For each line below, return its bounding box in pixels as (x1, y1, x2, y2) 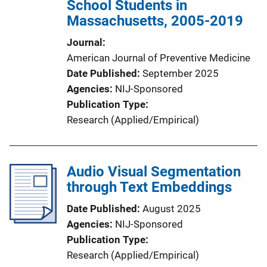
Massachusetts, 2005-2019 (67, 13, 243, 29)
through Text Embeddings (67, 179, 232, 195)
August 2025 (142, 203, 201, 215)
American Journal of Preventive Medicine (67, 52, 250, 64)
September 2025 (142, 67, 219, 79)
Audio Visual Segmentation (67, 163, 241, 180)
